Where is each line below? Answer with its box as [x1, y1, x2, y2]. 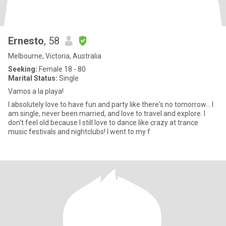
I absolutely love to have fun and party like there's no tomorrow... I [8, 100, 213, 108]
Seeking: [8, 65, 37, 73]
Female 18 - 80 [37, 65, 86, 73]
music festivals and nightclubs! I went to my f [8, 128, 150, 136]
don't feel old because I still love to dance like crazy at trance [8, 119, 178, 127]
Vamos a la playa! [8, 87, 64, 95]
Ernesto [8, 35, 44, 47]
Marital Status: [8, 74, 58, 82]
